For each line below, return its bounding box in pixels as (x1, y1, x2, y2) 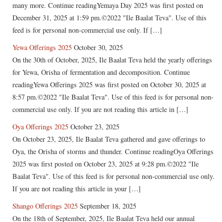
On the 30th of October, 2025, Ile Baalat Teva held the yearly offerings (12, 55, 212, 65)
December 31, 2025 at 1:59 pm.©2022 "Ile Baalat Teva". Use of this (12, 13, 207, 23)
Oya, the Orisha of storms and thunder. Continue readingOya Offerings (12, 147, 214, 157)
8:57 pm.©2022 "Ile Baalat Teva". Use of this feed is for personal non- (12, 92, 214, 102)
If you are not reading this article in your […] (12, 184, 141, 194)
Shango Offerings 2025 (12, 201, 78, 211)
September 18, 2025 (80, 201, 136, 211)
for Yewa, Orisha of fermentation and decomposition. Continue (12, 67, 190, 77)
